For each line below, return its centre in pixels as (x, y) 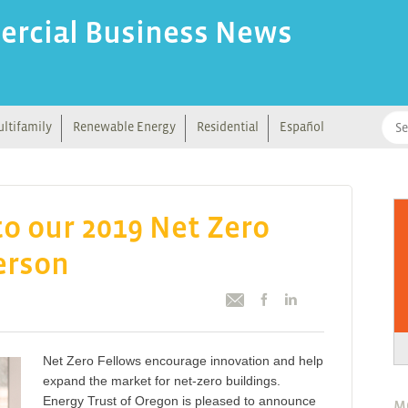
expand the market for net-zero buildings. (162, 381)
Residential (228, 127)
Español (302, 127)
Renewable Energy (124, 127)
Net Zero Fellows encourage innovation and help (183, 361)
